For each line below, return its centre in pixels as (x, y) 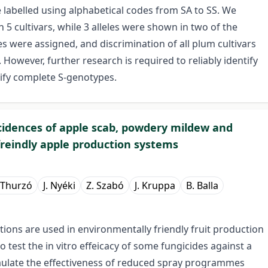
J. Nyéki (59, 186)
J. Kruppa (155, 186)
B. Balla (202, 186)
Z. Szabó (105, 186)
